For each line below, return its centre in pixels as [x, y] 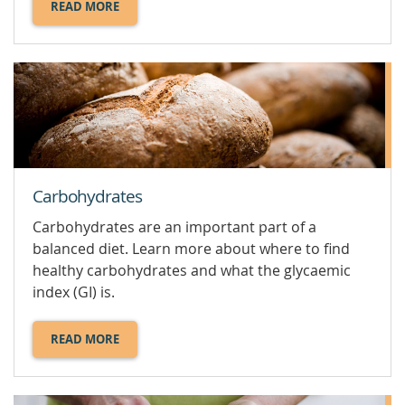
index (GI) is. [74, 292]
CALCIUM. [112, 39]
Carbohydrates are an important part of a [174, 227]
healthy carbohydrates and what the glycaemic [192, 271]
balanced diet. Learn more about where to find [191, 249]
